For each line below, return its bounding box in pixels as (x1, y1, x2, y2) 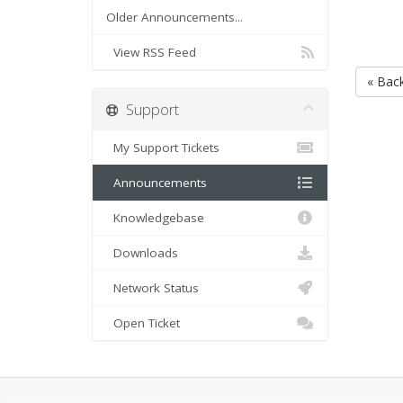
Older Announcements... (106, 9, 243, 25)
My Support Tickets (106, 139, 219, 156)
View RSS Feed (106, 44, 196, 60)
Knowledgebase (106, 210, 204, 226)
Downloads (106, 245, 178, 261)
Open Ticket (106, 315, 180, 331)
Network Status (106, 280, 199, 296)
